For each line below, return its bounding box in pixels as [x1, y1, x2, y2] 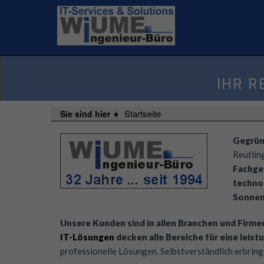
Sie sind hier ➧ [60, 108, 122, 120]
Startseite [124, 107, 161, 120]
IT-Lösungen [60, 232, 114, 242]
